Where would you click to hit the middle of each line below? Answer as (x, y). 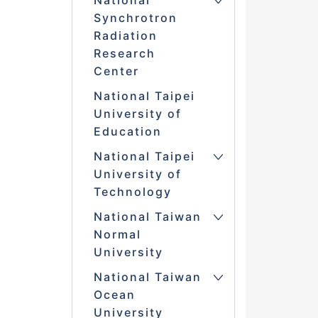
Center (116, 71)
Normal (117, 235)
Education (127, 132)
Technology (132, 192)
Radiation (125, 36)
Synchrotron (135, 18)
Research (124, 54)
